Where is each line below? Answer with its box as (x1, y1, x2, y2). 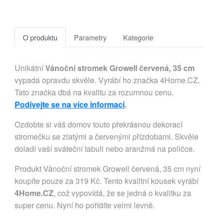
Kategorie (123, 32, 153, 43)
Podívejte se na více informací (15, 99, 125, 110)
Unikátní (15, 62, 45, 74)
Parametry (74, 32, 107, 43)
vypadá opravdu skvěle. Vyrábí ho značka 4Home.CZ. (15, 74, 200, 86)
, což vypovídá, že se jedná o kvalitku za (54, 187, 191, 199)
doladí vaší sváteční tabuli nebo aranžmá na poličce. (15, 143, 195, 155)
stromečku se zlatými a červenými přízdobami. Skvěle (15, 131, 199, 143)
